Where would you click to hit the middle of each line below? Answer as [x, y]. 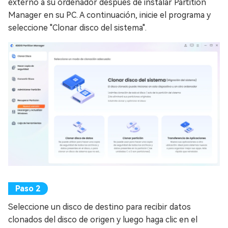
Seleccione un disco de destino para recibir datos [99, 207]
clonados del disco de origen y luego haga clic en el [103, 219]
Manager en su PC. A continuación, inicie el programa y [109, 15]
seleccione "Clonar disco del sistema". [77, 28]
